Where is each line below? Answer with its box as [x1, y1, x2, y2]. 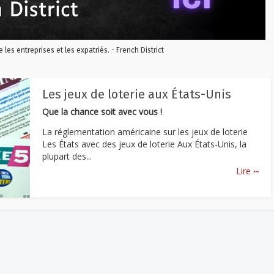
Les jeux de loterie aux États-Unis [42, 87, 231, 102]
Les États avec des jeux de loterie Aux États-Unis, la [42, 138, 246, 150]
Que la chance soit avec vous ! [42, 106, 162, 117]
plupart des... [42, 150, 92, 162]
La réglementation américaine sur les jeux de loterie [42, 125, 248, 138]
